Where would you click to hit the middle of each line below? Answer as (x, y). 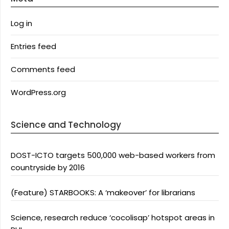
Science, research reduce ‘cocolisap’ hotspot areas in (113, 217)
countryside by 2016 (48, 167)
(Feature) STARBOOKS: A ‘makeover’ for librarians (103, 192)
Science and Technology (66, 125)
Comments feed (43, 69)
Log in (21, 23)
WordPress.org (38, 92)
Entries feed (33, 46)
